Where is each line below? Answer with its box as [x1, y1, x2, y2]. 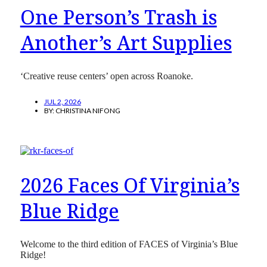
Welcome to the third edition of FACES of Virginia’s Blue [20, 239, 238, 250]
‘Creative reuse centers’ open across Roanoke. [20, 71, 193, 82]
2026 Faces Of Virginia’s [20, 172, 240, 198]
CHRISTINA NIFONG [55, 106, 120, 116]
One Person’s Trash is [20, 4, 217, 30]
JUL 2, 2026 [44, 97, 81, 107]
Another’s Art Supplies [20, 29, 232, 55]
